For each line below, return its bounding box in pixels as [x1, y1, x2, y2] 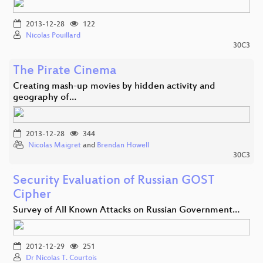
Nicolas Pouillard [26, 31, 80, 40]
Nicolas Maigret [28, 141, 81, 150]
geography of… [13, 92, 76, 103]
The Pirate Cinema [13, 63, 116, 79]
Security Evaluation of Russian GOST [13, 173, 215, 188]
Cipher [13, 187, 51, 203]
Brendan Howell [97, 141, 149, 150]
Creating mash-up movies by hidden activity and [13, 80, 215, 92]
